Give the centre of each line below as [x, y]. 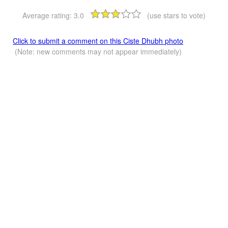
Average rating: [48, 15]
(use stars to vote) [176, 15]
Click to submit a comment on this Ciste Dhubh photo [98, 40]
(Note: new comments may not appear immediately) [98, 51]
